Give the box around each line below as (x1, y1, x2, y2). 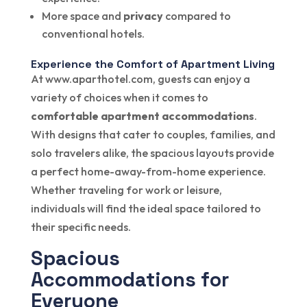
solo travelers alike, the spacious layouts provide (30, 145, 274, 160)
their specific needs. (30, 219, 131, 234)
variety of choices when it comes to (30, 90, 208, 104)
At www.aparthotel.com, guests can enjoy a (30, 71, 250, 86)
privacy (123, 8, 163, 23)
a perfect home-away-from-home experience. (30, 164, 266, 178)
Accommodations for (30, 266, 229, 292)
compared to (162, 8, 231, 23)
